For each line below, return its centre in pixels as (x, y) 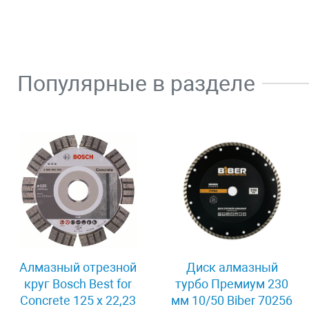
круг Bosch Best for (78, 283)
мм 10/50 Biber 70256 (232, 300)
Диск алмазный (232, 267)
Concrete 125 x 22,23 (78, 300)
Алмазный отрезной (78, 267)
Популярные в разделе (136, 83)
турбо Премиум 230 (232, 283)
